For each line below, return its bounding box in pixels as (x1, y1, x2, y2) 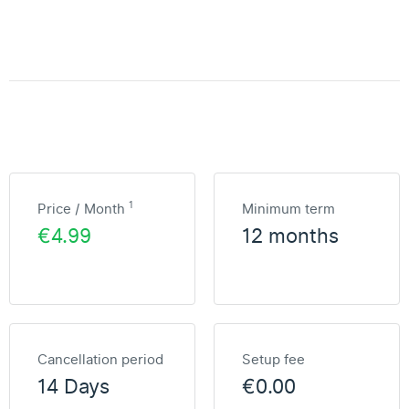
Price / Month (37, 199, 129, 219)
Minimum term (242, 199, 335, 219)
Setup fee (242, 350, 305, 370)
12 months (242, 222, 339, 251)
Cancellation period (37, 350, 163, 370)
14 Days (37, 372, 110, 402)
